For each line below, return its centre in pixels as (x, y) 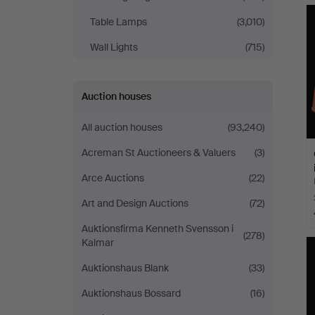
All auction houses (122, 127)
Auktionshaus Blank (125, 268)
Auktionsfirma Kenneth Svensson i (157, 229)
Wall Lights (114, 47)
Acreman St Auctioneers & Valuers (159, 153)
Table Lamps (118, 22)
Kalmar (98, 243)
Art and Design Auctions (135, 203)
